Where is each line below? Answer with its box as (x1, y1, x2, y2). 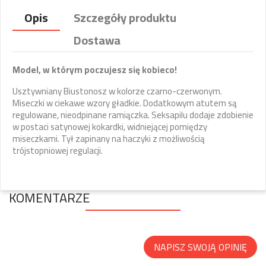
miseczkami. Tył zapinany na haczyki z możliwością (12, 130, 205, 148)
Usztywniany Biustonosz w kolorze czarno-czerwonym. (12, 83, 222, 100)
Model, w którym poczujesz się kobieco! (12, 61, 177, 79)
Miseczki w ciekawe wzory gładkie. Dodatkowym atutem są (12, 94, 237, 112)
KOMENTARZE (9, 185, 90, 211)
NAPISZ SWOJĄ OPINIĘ (154, 238, 247, 256)
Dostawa (74, 29, 121, 52)
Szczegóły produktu (74, 7, 177, 29)
